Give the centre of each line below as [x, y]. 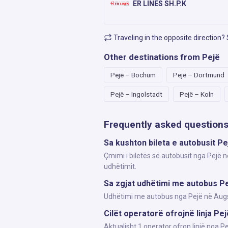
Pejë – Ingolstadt [136, 94]
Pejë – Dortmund [199, 75]
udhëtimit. [120, 166]
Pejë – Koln [197, 94]
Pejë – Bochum [133, 75]
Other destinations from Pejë [162, 57]
